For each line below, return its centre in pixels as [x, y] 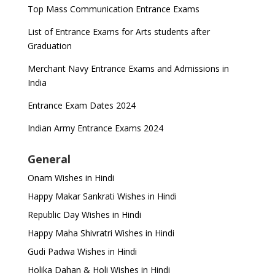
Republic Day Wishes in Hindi [84, 215]
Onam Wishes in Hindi [71, 178]
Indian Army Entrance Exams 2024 [95, 128]
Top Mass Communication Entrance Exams [113, 9]
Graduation [49, 46]
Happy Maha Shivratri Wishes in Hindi [101, 233]
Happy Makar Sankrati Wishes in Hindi [102, 196]
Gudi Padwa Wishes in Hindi [82, 252]
